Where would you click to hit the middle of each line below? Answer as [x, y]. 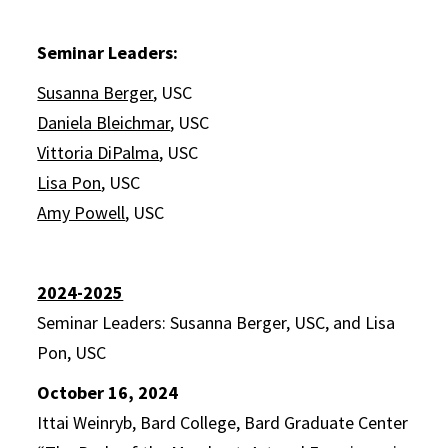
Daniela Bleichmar [104, 122]
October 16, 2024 [108, 392]
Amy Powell [81, 212]
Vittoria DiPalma [98, 152]
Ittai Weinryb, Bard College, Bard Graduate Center [223, 422]
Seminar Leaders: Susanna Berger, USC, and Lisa [216, 322]
